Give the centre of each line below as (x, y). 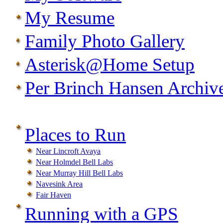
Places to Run (75, 135)
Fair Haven (54, 195)
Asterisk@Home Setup (110, 65)
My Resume (70, 18)
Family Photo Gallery (105, 41)
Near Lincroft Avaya (68, 151)
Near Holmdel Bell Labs (74, 162)
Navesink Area (59, 184)
